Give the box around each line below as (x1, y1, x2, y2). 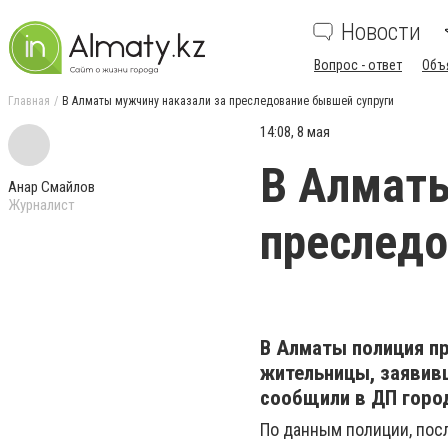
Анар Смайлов (8, 178, 95, 196)
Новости (341, 18, 421, 46)
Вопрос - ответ (314, 57, 402, 73)
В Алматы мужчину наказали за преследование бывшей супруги (62, 94, 394, 108)
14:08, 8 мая (260, 123, 330, 141)
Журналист (8, 196, 75, 214)
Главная (8, 94, 50, 108)
